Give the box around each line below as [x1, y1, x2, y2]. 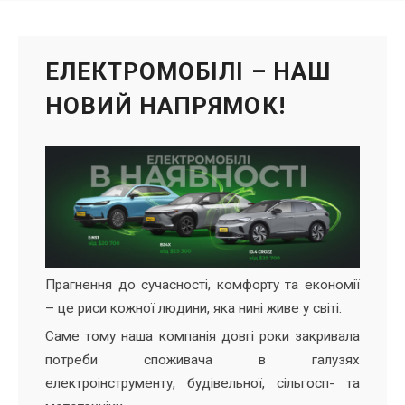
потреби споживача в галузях [45, 352, 360, 369]
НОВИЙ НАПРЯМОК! [45, 91, 286, 119]
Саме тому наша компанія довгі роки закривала [45, 328, 360, 345]
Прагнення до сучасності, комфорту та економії [45, 277, 360, 294]
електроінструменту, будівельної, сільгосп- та [45, 375, 360, 392]
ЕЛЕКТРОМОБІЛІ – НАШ [45, 57, 331, 85]
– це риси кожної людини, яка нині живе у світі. [45, 300, 342, 317]
